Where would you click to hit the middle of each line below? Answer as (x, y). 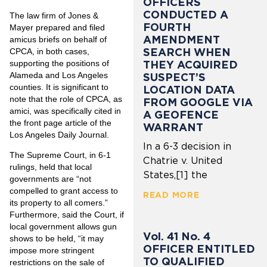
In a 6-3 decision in (187, 146)
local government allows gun (63, 227)
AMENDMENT (181, 39)
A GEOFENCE (181, 114)
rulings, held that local (51, 167)
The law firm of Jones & (54, 15)
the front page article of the (60, 122)
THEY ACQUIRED (190, 64)
